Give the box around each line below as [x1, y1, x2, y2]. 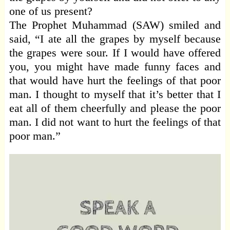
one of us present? [9, 5, 92, 18]
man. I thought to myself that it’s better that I [9, 88, 221, 101]
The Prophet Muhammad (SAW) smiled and [9, 18, 221, 32]
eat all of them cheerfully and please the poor [9, 102, 221, 115]
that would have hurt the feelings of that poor [9, 74, 221, 87]
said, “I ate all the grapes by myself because [9, 32, 221, 46]
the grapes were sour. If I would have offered [9, 46, 221, 60]
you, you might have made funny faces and [9, 60, 221, 73]
